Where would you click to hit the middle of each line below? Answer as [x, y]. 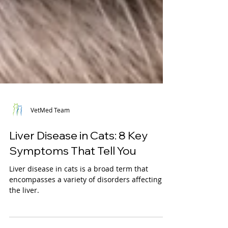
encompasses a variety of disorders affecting [85, 207]
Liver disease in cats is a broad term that [79, 197]
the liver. [24, 218]
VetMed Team [50, 138]
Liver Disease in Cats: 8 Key [78, 163]
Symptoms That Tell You [73, 179]
